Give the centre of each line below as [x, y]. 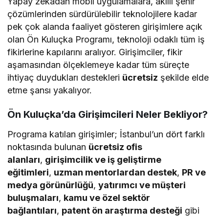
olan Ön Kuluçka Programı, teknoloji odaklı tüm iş [106, 39]
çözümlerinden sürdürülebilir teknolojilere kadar [102, 14]
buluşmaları [33, 197]
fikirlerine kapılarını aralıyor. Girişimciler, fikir [95, 52]
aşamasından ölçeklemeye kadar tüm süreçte [99, 65]
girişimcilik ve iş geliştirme [103, 159]
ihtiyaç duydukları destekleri [65, 77]
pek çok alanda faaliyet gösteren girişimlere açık [105, 26]
